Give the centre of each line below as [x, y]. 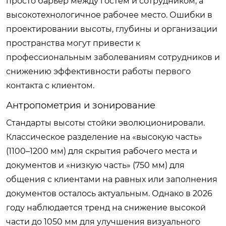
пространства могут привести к [73, 43]
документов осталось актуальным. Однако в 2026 [109, 193]
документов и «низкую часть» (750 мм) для [95, 165]
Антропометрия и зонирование [81, 105]
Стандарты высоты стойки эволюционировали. [105, 123]
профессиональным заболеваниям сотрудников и [113, 57]
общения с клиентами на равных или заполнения [112, 179]
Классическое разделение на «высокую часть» [104, 137]
